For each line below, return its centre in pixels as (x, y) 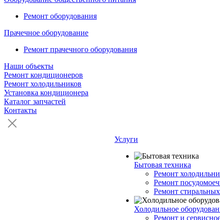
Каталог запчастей (35, 101)
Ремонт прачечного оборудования (80, 49)
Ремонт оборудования (60, 16)
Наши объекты (29, 66)
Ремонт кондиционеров (43, 75)
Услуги (126, 139)
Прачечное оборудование (46, 33)
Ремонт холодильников (43, 84)
